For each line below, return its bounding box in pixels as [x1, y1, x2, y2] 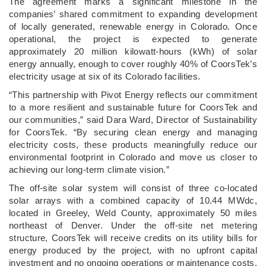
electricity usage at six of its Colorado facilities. [9, 71, 201, 81]
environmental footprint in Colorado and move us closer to [9, 151, 257, 162]
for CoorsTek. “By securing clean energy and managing [9, 126, 257, 137]
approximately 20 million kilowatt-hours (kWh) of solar [9, 46, 257, 56]
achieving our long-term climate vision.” [9, 164, 169, 175]
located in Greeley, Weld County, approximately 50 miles [9, 207, 257, 218]
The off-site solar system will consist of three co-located [9, 182, 257, 193]
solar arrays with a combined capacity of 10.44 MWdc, [9, 195, 257, 205]
